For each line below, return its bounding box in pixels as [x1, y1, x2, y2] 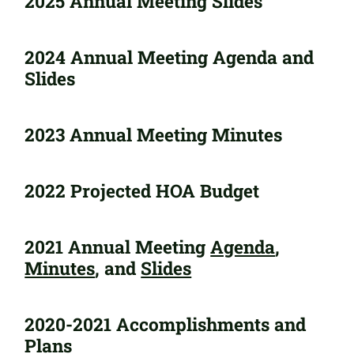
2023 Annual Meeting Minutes [24, 122, 283, 146]
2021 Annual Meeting [24, 234, 211, 258]
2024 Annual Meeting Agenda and [24, 44, 314, 69]
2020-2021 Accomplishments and [24, 311, 307, 336]
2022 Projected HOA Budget [24, 178, 260, 202]
